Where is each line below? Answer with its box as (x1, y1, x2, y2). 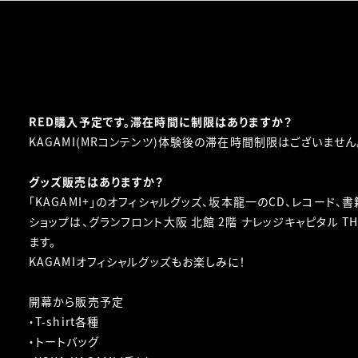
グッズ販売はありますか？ (29, 173, 165, 189)
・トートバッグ (29, 333, 99, 349)
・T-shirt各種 (29, 313, 100, 329)
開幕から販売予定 (29, 293, 124, 309)
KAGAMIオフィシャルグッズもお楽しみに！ (29, 253, 246, 269)
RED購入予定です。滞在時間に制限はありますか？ (29, 113, 292, 129)
